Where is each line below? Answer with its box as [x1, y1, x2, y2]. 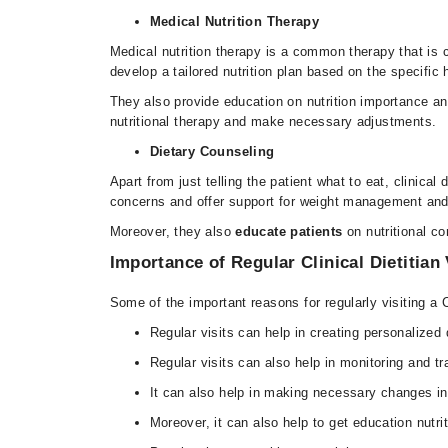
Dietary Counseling [149, 144, 275, 159]
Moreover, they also [109, 224, 236, 239]
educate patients [235, 224, 347, 239]
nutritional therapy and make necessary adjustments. [109, 114, 441, 129]
